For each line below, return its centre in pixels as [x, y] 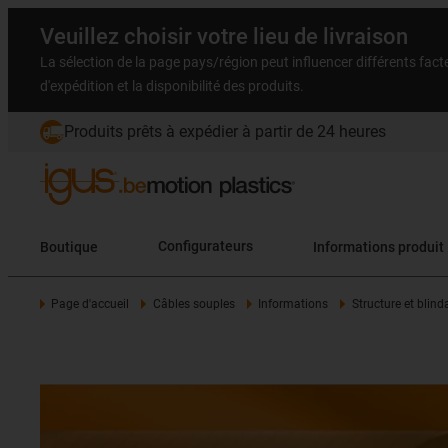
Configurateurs [205, 246]
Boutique [69, 246]
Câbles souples [193, 304]
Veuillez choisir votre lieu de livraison [224, 36]
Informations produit [378, 246]
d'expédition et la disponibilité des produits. [172, 86]
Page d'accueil [90, 304]
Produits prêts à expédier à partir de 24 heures [225, 131]
